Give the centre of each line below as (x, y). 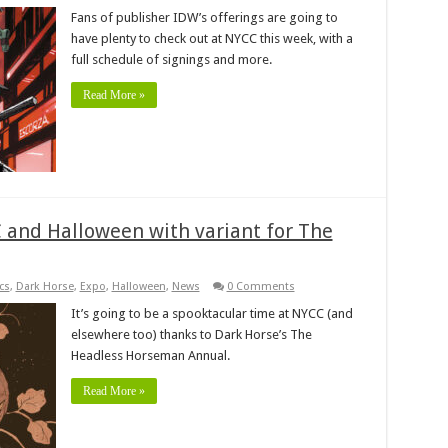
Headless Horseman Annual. (150, 355)
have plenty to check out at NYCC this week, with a (211, 38)
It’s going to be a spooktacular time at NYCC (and (211, 313)
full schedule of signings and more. (171, 59)
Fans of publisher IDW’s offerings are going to (204, 17)
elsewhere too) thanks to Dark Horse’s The (191, 334)
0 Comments (260, 286)
